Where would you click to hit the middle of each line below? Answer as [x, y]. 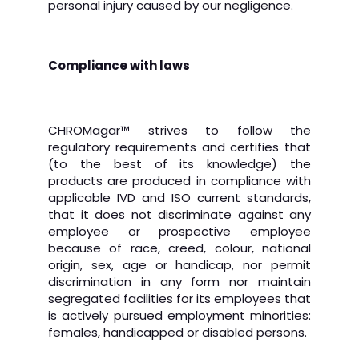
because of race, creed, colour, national [179, 248]
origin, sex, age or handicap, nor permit [179, 265]
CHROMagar [84, 130]
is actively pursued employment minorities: [179, 315]
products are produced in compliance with [179, 181]
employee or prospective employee [179, 231]
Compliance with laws [119, 65]
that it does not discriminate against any [179, 214]
